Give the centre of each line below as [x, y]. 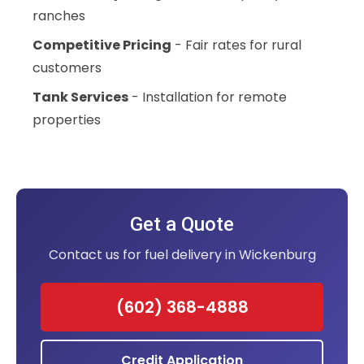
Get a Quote [182, 225]
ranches [59, 16]
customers [67, 68]
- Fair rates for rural [236, 45]
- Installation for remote [208, 97]
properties [67, 120]
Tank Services [80, 97]
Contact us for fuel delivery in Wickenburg [182, 255]
